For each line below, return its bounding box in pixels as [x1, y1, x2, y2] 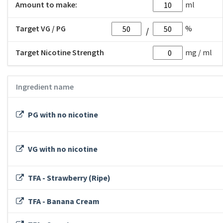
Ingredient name [16, 82, 74, 92]
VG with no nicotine [26, 144, 98, 154]
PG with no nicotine [26, 110, 98, 119]
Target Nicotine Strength [15, 47, 104, 57]
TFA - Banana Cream [26, 196, 100, 206]
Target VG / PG [15, 23, 66, 33]
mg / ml [185, 47, 212, 57]
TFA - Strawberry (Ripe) [26, 173, 111, 183]
